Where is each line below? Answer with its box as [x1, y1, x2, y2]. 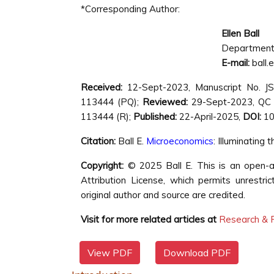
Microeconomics [146, 135, 213, 147]
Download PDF [163, 246, 231, 259]
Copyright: [81, 160, 124, 171]
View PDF [87, 246, 132, 259]
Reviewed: [143, 96, 192, 108]
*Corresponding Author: [81, 3, 180, 15]
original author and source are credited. [81, 189, 245, 201]
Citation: [81, 135, 116, 147]
